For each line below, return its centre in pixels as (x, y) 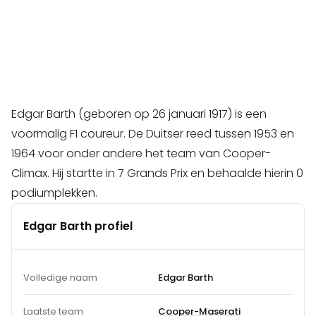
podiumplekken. (54, 193)
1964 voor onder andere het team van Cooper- (141, 154)
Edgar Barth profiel (78, 226)
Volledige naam (60, 278)
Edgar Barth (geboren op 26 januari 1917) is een (139, 114)
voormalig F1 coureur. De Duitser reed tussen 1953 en (153, 134)
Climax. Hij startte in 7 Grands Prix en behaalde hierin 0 (157, 174)
